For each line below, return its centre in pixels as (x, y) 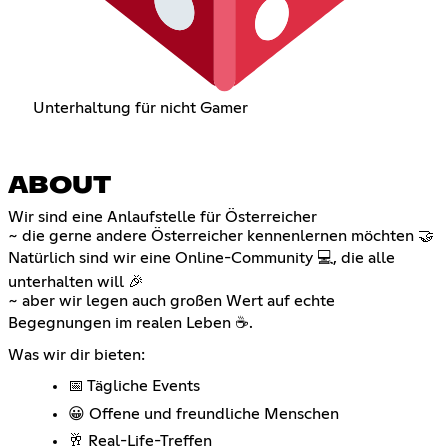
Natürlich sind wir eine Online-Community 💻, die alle (201, 258)
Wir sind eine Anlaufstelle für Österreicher (162, 217)
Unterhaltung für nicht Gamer (140, 108)
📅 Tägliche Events (134, 386)
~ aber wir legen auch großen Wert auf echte (171, 301)
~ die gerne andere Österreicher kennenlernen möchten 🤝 (221, 236)
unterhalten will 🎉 (76, 282)
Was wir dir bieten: (76, 355)
